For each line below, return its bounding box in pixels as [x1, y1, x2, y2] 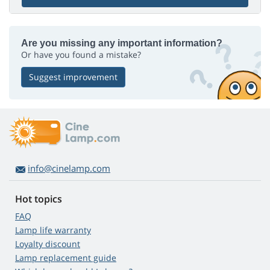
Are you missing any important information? [21, 38, 222, 49]
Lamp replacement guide [15, 252, 116, 264]
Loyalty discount [15, 238, 80, 250]
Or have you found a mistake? [21, 49, 141, 61]
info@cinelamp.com [28, 162, 110, 175]
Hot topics [15, 192, 62, 206]
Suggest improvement [29, 71, 118, 83]
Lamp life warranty [15, 224, 91, 236]
